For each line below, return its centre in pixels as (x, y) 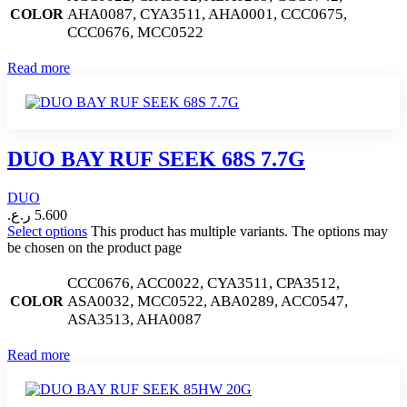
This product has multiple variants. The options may (239, 232)
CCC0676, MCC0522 (135, 33)
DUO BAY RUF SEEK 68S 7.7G (156, 159)
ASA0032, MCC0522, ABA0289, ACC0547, (208, 302)
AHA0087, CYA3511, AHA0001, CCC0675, (207, 15)
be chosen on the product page (94, 248)
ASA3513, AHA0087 (134, 320)
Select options (47, 232)
